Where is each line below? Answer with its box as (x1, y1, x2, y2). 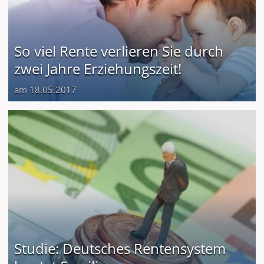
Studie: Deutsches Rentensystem (14, 238, 226, 258)
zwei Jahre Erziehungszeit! (14, 58, 181, 78)
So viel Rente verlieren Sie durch (14, 41, 223, 61)
